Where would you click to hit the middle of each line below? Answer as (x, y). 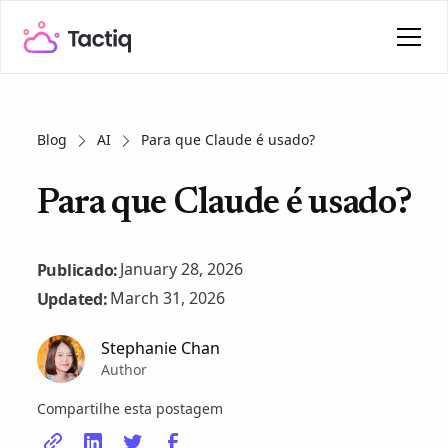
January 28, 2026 (182, 269)
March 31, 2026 (167, 298)
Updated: (72, 298)
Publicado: (77, 269)
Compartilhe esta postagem (129, 408)
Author (123, 369)
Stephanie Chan (160, 347)
